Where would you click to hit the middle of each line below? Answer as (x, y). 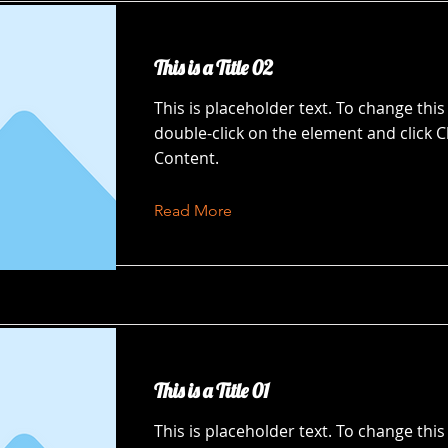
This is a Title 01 (211, 390)
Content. (186, 158)
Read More (193, 210)
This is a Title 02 (213, 67)
